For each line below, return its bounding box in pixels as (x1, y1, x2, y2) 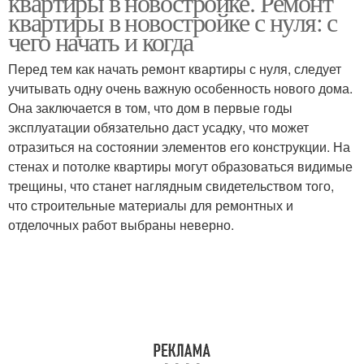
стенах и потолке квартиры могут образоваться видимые (8, 157, 353, 175)
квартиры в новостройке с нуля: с (8, 4, 337, 39)
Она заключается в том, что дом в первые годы (8, 98, 292, 117)
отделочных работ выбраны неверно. (8, 215, 234, 234)
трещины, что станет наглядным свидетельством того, (8, 176, 334, 195)
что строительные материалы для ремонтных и (8, 196, 293, 214)
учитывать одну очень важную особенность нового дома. (8, 79, 353, 97)
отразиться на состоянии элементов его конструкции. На (8, 137, 350, 156)
